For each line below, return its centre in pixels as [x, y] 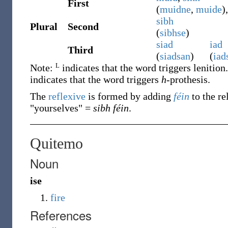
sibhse [173, 33]
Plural [44, 26]
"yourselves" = [62, 108]
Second [83, 26]
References [61, 215]
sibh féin [111, 108]
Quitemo [56, 143]
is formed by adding [130, 96]
